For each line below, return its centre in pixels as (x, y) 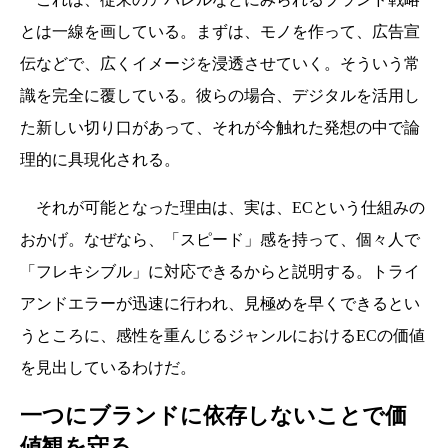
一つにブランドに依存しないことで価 (213, 416)
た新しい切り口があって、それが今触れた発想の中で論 (220, 128)
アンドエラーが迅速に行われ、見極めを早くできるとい (220, 304)
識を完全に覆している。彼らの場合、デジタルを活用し (220, 96)
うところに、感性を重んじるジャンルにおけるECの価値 (222, 336)
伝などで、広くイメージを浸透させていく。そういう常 (220, 64)
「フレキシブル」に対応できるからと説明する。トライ (220, 272)
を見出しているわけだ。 (108, 368)
